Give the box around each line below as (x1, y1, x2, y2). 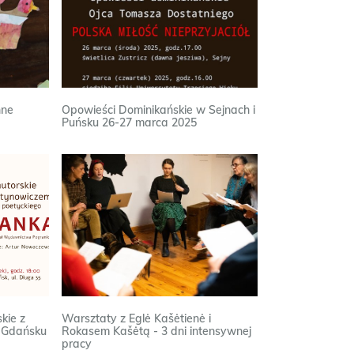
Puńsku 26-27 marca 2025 (62, 115, 198, 130)
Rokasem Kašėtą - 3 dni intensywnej (62, 324, 252, 338)
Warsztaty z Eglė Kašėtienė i (62, 311, 212, 326)
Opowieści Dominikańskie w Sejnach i (62, 103, 256, 117)
